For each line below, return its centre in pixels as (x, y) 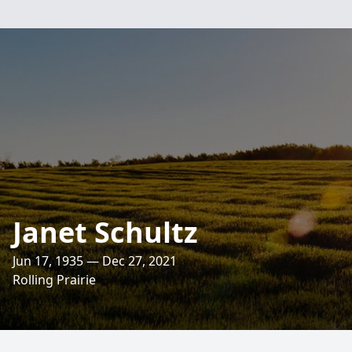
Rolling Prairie (54, 280)
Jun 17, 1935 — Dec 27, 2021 (95, 261)
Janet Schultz (105, 232)
